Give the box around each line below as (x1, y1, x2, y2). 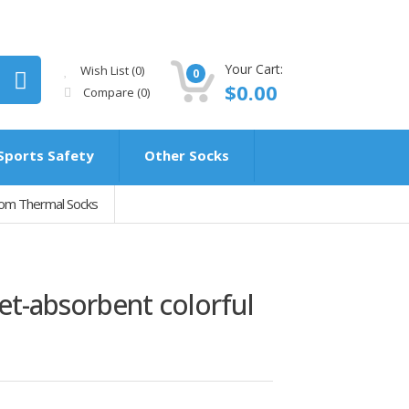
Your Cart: (224, 60, 283, 78)
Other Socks (144, 146, 230, 164)
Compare (79, 84, 137, 100)
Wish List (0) (77, 62, 144, 79)
